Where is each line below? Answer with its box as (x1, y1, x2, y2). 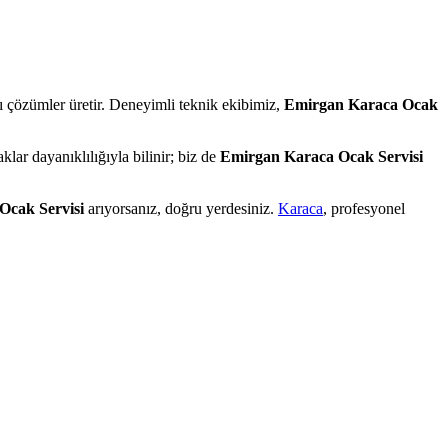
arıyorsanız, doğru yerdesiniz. (84, 200, 278, 218)
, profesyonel (323, 200, 405, 218)
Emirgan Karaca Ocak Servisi (220, 148, 423, 166)
